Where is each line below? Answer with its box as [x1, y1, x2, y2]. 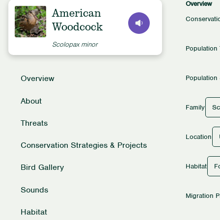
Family [185, 103, 205, 112]
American [52, 6, 102, 20]
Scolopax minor [52, 40, 98, 49]
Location [185, 133, 212, 141]
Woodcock [52, 20, 103, 34]
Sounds [21, 184, 49, 195]
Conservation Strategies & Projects [21, 140, 147, 151]
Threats [21, 117, 48, 128]
